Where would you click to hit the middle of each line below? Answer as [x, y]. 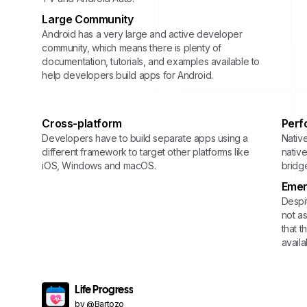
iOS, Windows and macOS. [99, 165]
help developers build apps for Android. [127, 75]
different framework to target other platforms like [146, 152]
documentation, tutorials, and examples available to [151, 61]
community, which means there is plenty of [132, 48]
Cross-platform [82, 123]
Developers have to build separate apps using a [145, 138]
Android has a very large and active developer [142, 34]
